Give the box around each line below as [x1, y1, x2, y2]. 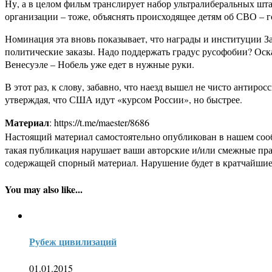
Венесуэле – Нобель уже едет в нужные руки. [5, 58, 194, 71]
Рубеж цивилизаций [29, 234, 117, 249]
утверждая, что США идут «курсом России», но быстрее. [5, 93, 242, 106]
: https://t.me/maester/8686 [49, 116, 149, 129]
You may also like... [5, 182, 83, 196]
